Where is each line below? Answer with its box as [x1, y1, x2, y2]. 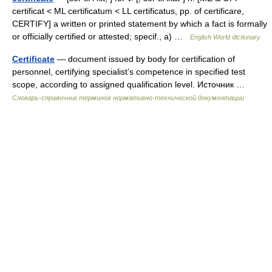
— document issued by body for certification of [55, 54, 235, 64]
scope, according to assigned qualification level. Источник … [12, 80, 250, 89]
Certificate [12, 54, 55, 64]
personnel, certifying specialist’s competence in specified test [12, 67, 245, 76]
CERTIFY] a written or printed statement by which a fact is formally [12, 19, 267, 29]
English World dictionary [190, 33, 260, 41]
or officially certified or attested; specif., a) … [12, 32, 190, 41]
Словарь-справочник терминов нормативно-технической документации [12, 94, 244, 101]
